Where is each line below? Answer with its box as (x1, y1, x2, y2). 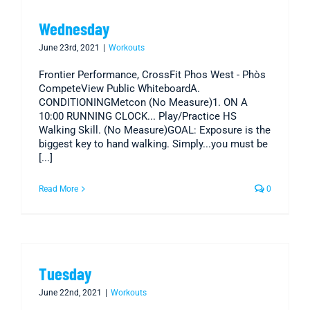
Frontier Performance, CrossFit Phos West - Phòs (39, 69, 266, 82)
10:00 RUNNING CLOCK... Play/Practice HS (39, 110, 237, 123)
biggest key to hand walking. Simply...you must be (39, 138, 268, 151)
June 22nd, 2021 (39, 288, 102, 298)
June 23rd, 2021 (39, 43, 100, 53)
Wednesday (39, 18, 109, 39)
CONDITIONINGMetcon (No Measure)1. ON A (39, 96, 248, 109)
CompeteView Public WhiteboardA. (39, 82, 200, 95)
